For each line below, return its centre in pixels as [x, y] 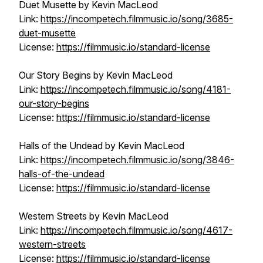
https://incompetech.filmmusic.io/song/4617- [136, 230]
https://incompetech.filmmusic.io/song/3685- [137, 19]
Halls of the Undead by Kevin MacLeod [102, 146]
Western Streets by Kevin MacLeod [94, 216]
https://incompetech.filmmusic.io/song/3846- [137, 160]
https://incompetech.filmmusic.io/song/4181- [136, 89]
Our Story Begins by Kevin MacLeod [96, 75]
